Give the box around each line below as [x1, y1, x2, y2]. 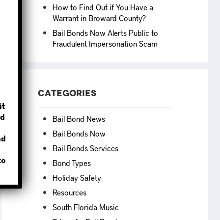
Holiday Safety [52, 171, 101, 183]
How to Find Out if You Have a [52, 1, 153, 12]
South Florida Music [52, 201, 119, 212]
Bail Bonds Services [52, 142, 118, 153]
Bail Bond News [52, 112, 105, 124]
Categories [37, 87, 96, 99]
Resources [52, 186, 86, 197]
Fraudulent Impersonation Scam [52, 37, 158, 49]
